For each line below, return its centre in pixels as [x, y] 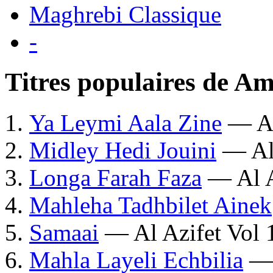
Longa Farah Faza [115, 178]
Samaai [64, 233]
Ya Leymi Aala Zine [126, 123]
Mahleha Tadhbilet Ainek [151, 205]
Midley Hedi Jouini [123, 151]
